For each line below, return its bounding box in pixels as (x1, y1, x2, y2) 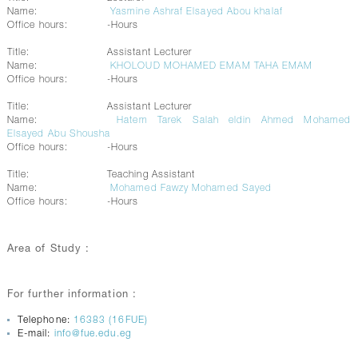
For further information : (6, 290, 137, 300)
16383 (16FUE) (73, 316, 148, 325)
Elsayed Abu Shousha (6, 129, 111, 139)
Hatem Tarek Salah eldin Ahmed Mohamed (117, 116, 352, 125)
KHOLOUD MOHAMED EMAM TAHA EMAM (110, 62, 313, 71)
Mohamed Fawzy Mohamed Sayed (110, 184, 272, 193)
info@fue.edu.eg (54, 329, 132, 339)
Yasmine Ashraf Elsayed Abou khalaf (110, 7, 283, 17)
